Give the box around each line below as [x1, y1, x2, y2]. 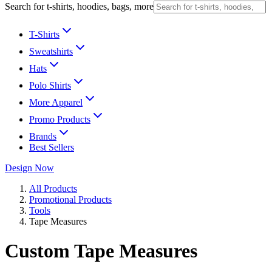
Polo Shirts [29, 80, 71, 90]
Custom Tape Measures [5, 240, 197, 262]
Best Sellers [29, 142, 74, 152]
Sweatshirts [29, 46, 73, 56]
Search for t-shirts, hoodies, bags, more [5, 1, 154, 12]
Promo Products [29, 114, 90, 124]
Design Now [5, 163, 54, 173]
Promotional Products [29, 194, 112, 205]
